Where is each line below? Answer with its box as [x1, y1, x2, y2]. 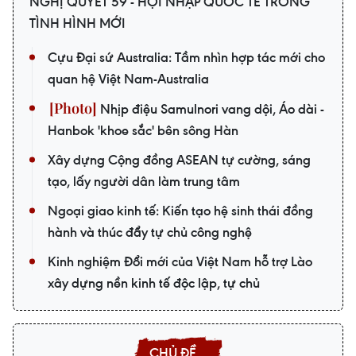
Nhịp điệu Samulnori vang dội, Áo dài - [97, 100, 324, 118]
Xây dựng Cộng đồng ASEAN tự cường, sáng [48, 151, 311, 169]
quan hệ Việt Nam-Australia [48, 70, 209, 88]
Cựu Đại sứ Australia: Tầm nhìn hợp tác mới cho [48, 48, 325, 67]
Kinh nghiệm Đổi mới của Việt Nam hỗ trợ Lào [48, 253, 312, 271]
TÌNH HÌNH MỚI [29, 14, 126, 33]
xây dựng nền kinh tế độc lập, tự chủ [48, 274, 260, 292]
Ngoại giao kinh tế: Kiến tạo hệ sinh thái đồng [48, 202, 313, 220]
